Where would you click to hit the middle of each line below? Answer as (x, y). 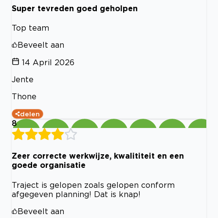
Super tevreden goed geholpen (75, 8)
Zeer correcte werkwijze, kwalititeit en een (98, 156)
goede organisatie (49, 165)
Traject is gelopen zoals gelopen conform (93, 185)
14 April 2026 (48, 63)
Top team (30, 28)
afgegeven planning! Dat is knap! (76, 194)
